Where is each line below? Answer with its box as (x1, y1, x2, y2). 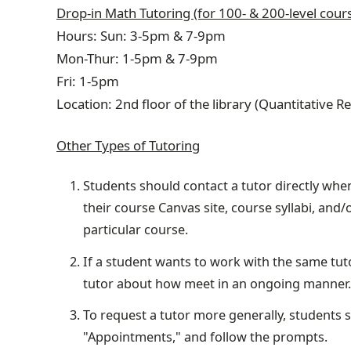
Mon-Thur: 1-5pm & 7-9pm (56, 49, 218, 68)
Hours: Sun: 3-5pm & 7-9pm (56, 27, 226, 45)
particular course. (82, 221, 188, 239)
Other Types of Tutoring (56, 136, 200, 154)
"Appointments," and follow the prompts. (82, 328, 327, 346)
